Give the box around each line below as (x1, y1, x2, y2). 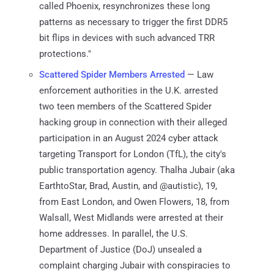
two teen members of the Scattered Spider (39, 100, 212, 112)
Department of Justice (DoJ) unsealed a (39, 243, 202, 255)
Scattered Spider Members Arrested (39, 68, 185, 80)
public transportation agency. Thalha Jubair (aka (39, 164, 235, 176)
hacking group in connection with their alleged (39, 116, 227, 128)
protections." (39, 48, 91, 59)
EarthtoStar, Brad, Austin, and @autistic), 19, (39, 180, 217, 191)
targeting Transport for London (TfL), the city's (39, 148, 226, 160)
